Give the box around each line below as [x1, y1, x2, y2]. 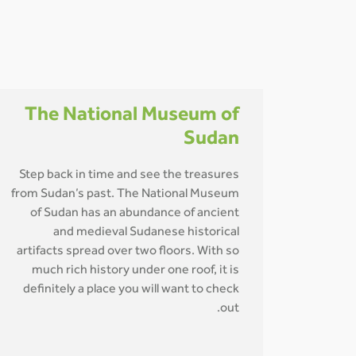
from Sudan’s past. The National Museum [11, 188, 239, 201]
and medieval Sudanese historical [53, 226, 239, 239]
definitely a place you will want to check [23, 284, 239, 296]
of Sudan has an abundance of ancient [30, 207, 239, 220]
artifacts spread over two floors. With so [17, 246, 239, 258]
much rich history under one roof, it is [32, 265, 239, 277]
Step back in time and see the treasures [19, 169, 239, 182]
